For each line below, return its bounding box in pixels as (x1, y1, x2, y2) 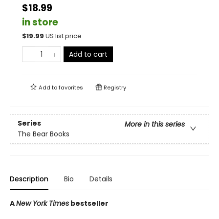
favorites (59, 84, 83, 91)
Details (89, 174, 112, 184)
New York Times (16, 198, 69, 208)
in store (22, 16, 58, 29)
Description (10, 174, 48, 184)
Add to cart (69, 49, 108, 59)
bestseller (69, 198, 109, 208)
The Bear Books (18, 129, 69, 139)
